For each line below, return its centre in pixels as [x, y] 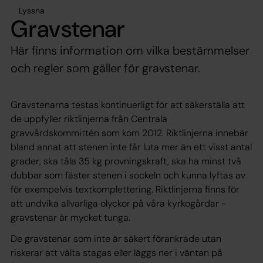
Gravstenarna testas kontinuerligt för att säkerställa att [128, 104]
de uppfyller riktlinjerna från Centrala [89, 119]
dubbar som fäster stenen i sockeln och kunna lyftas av [128, 175]
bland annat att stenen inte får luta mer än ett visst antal [131, 147]
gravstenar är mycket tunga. [70, 217]
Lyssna [32, 10]
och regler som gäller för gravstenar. [105, 68]
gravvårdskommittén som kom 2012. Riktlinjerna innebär [129, 133]
